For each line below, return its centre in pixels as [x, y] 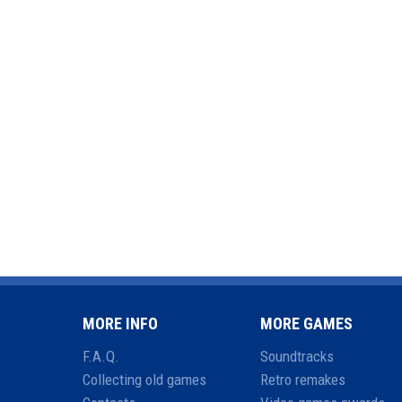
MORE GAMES [307, 324]
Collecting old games [144, 380]
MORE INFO [120, 324]
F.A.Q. [101, 357]
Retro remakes [303, 380]
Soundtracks [297, 357]
